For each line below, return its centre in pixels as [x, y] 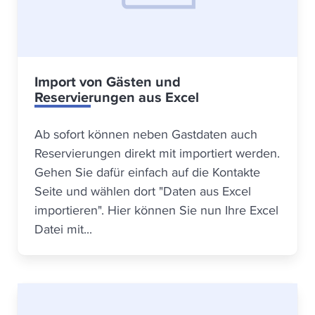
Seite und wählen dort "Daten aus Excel [143, 191]
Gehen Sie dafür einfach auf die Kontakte [147, 172]
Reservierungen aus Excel [117, 97]
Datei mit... [63, 229]
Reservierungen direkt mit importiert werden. [157, 153]
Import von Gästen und [108, 82]
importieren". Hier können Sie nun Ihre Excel [156, 210]
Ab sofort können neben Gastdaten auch [146, 134]
